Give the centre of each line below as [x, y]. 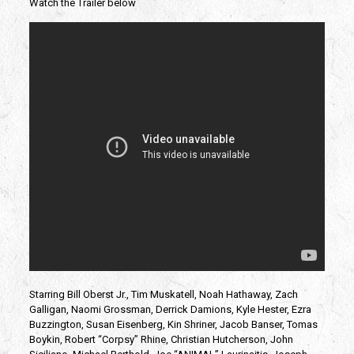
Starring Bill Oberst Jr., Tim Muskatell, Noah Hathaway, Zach [163, 294]
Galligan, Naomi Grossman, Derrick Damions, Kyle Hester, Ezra [170, 309]
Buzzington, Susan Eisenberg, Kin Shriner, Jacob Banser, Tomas [173, 324]
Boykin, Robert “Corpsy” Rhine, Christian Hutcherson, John [161, 339]
